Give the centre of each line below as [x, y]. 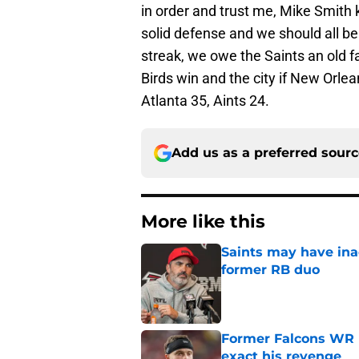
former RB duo [270, 270]
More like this [203, 222]
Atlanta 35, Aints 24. [205, 101]
